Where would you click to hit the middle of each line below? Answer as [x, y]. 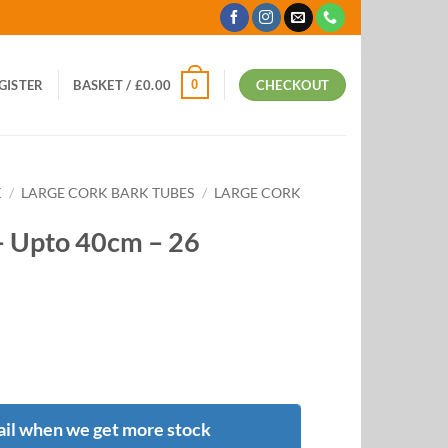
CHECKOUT [292, 85]
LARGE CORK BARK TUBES [108, 193]
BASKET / [104, 85]
